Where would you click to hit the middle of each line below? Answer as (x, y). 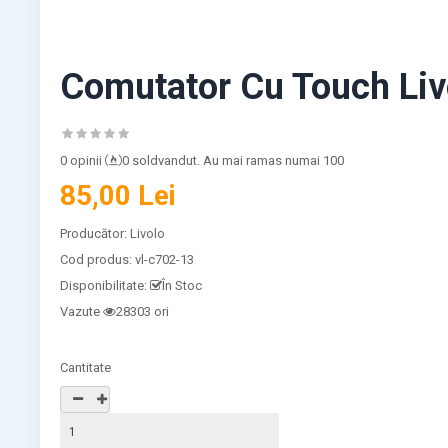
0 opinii (81, 160)
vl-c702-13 (165, 259)
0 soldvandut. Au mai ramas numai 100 (233, 160)
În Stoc (182, 285)
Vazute (80, 311)
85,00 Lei (118, 195)
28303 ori (143, 311)
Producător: (95, 233)
